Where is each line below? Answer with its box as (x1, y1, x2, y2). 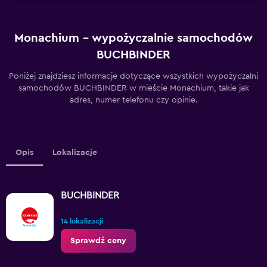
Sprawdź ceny (70, 237, 126, 245)
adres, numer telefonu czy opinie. (69, 96, 198, 104)
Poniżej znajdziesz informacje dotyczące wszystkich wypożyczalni (9, 72, 258, 80)
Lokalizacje (52, 148, 97, 157)
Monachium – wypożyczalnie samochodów (14, 32, 253, 44)
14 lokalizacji (61, 218, 103, 225)
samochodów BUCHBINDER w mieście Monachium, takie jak (18, 84, 249, 92)
